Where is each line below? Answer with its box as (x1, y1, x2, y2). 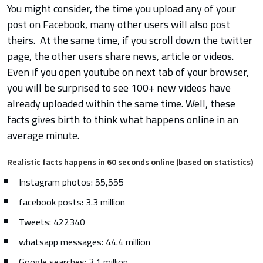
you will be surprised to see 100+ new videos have (7, 78, 231, 98)
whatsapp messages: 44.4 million (19, 233, 150, 251)
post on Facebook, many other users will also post (7, 15, 230, 35)
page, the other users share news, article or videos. (7, 46, 234, 66)
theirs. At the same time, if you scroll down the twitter (7, 31, 252, 50)
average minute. (7, 126, 79, 146)
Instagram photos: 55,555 (19, 173, 124, 191)
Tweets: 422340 (19, 213, 85, 231)
